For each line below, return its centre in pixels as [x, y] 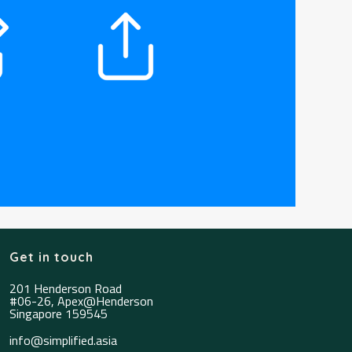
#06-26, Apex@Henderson [81, 301]
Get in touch [51, 257]
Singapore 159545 [58, 313]
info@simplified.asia [63, 340]
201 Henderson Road [65, 288]
